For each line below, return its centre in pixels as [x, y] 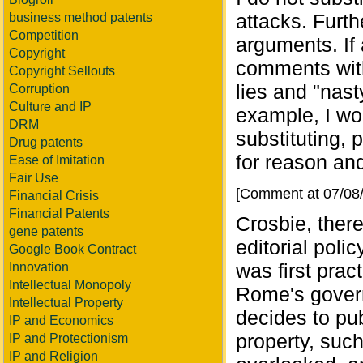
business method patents [81, 17]
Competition [44, 35]
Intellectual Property [66, 303]
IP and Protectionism [68, 338]
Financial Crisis [54, 196]
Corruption [39, 89]
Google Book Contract [73, 249]
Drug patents [46, 142]
